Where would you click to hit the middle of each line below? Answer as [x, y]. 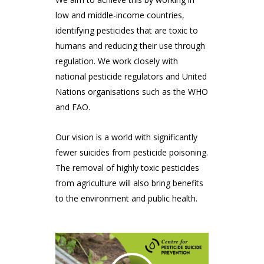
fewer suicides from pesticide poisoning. [132, 153]
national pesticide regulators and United [131, 77]
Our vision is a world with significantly [126, 137]
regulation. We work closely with [117, 61]
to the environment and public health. [126, 199]
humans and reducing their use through [130, 46]
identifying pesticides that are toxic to [127, 31]
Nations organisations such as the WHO [132, 92]
